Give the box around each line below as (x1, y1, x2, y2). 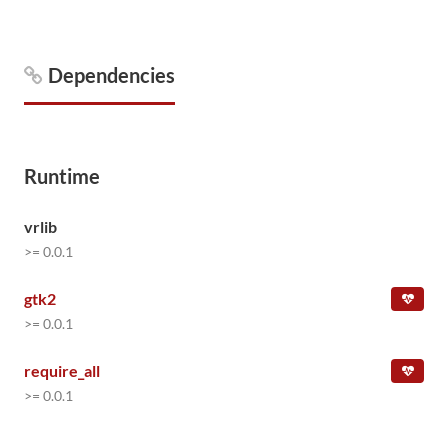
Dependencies (48, 63, 175, 87)
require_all (24, 361, 100, 380)
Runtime (24, 164, 100, 188)
